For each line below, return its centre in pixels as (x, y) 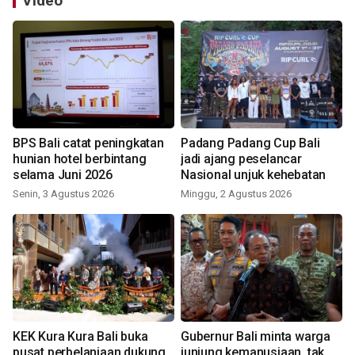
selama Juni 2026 (63, 175)
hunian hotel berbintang (80, 159)
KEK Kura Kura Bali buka (80, 337)
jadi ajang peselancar (241, 159)
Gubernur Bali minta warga (256, 337)
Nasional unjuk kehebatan (254, 175)
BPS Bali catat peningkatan (88, 143)
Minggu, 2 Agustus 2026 (236, 194)
